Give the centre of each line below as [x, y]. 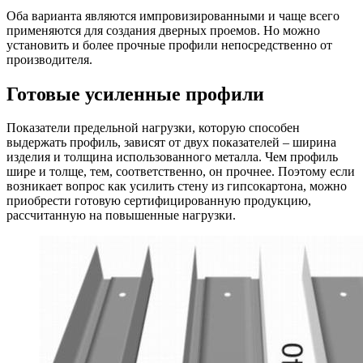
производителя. [49, 59]
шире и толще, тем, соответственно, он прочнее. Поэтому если [181, 172]
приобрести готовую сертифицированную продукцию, [159, 201]
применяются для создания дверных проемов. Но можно [163, 30]
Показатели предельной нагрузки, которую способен [153, 128]
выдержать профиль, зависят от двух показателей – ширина [171, 143]
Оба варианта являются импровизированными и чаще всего [173, 15]
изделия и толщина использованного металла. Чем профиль [172, 157]
